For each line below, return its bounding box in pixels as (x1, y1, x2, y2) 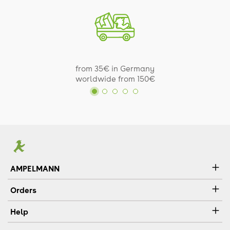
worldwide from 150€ (75, 73, 155, 84)
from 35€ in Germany (75, 63, 155, 73)
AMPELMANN (10, 163, 60, 174)
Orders (10, 184, 36, 195)
